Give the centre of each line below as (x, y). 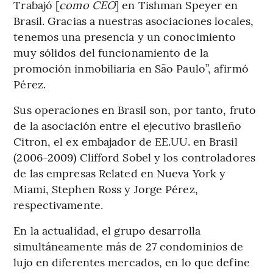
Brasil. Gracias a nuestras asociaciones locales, (134, 21)
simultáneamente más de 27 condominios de (129, 246)
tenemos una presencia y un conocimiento (125, 37)
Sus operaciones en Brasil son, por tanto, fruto (135, 110)
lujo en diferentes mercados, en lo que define (132, 262)
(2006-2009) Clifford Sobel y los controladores (134, 157)
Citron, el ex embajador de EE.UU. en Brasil (126, 141)
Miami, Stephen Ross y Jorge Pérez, (106, 189)
